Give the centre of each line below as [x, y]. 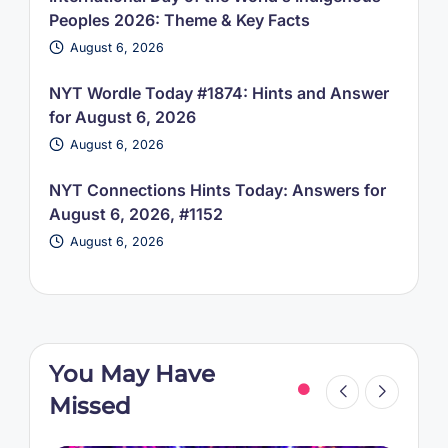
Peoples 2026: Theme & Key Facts [179, 19]
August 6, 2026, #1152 [135, 213]
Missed [89, 406]
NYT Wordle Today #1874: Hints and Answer [218, 92]
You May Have [131, 374]
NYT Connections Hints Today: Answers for [217, 189]
